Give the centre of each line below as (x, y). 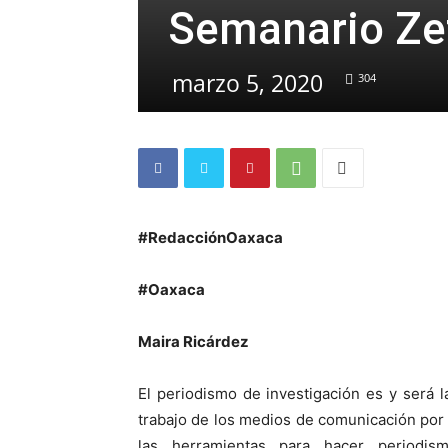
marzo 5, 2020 (247, 83)
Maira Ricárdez (193, 341)
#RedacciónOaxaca (210, 237)
